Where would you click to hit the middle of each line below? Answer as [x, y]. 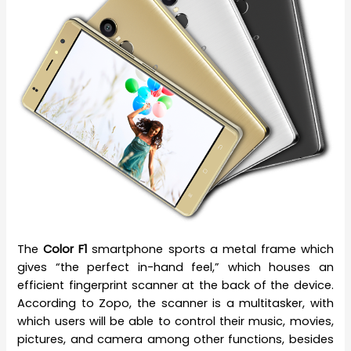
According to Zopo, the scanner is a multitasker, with [175, 304]
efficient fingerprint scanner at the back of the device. [175, 286]
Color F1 [65, 250]
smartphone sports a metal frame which [210, 250]
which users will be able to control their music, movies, [175, 322]
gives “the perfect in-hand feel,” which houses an [175, 268]
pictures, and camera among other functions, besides [175, 340]
